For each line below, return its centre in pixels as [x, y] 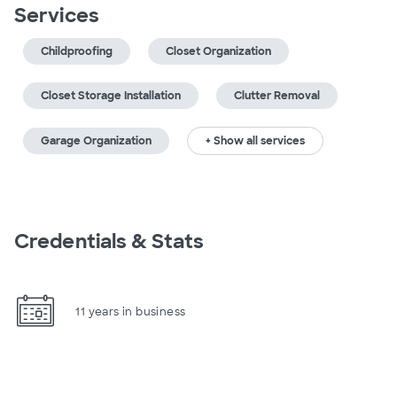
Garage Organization [96, 141]
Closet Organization [218, 51]
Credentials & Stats [109, 241]
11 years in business [131, 311]
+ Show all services [255, 141]
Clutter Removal [277, 96]
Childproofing [77, 51]
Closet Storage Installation [111, 96]
